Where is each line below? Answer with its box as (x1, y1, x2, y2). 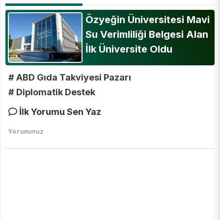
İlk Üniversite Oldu (85, 43, 172, 55)
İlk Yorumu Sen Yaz (17, 106, 101, 117)
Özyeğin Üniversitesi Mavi (85, 14, 210, 26)
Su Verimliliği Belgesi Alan (85, 28, 208, 41)
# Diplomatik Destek (8, 86, 95, 97)
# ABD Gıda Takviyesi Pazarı (8, 72, 131, 82)
